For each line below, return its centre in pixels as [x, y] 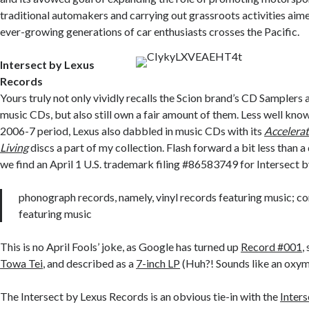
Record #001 [272, 247]
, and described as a [90, 263]
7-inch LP [158, 263]
